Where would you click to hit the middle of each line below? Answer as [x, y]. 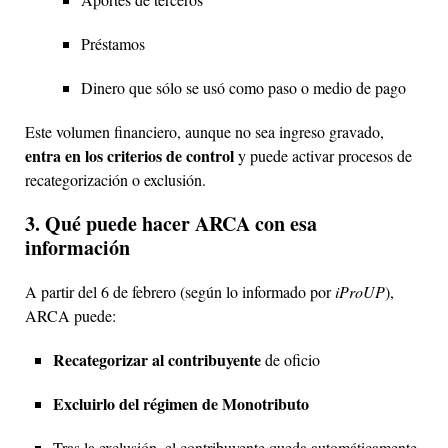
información [77, 247]
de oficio [290, 359]
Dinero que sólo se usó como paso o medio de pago [243, 87]
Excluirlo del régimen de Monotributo [181, 403]
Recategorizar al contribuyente [157, 359]
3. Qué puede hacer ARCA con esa [171, 223]
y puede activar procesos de [323, 155]
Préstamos [113, 43]
